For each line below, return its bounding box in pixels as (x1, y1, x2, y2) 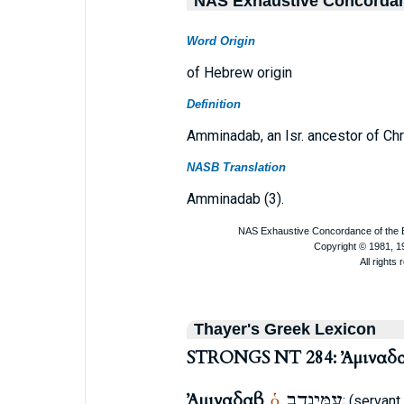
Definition (186, 97, 241, 111)
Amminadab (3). (186, 190, 284, 207)
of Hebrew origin (186, 64, 292, 81)
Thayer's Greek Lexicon (193, 320, 376, 338)
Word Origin (186, 34, 255, 48)
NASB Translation (186, 161, 286, 174)
